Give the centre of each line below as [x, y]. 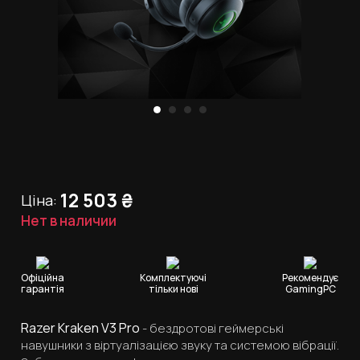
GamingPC [311, 289]
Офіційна [43, 278]
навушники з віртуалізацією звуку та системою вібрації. [180, 346]
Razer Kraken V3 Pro [80, 328]
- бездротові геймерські [212, 329]
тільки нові [173, 289]
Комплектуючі [173, 278]
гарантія [43, 289]
